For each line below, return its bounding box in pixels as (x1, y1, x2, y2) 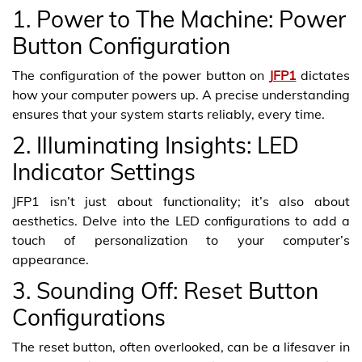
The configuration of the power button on (12, 67, 269, 83)
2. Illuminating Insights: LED (12, 131, 299, 159)
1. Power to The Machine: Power (12, 5, 346, 33)
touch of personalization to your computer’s (12, 232, 350, 248)
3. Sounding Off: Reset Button (12, 276, 318, 305)
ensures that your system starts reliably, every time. (12, 106, 325, 122)
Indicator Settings (12, 158, 196, 186)
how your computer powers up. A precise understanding (12, 86, 350, 103)
